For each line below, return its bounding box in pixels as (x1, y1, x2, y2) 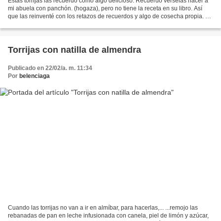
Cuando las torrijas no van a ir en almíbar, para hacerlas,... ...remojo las (8, 204, 198, 212)
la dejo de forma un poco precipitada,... (8, 20, 112, 28)
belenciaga (19, 72, 50, 79)
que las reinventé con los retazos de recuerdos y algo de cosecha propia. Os (8, 12, 213, 20)
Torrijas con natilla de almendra (8, 44, 141, 55)
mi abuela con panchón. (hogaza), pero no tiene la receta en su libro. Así (8, 4, 202, 12)
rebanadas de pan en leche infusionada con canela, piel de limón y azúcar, (8, 212, 209, 220)
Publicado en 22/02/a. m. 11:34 (8, 64, 92, 72)
